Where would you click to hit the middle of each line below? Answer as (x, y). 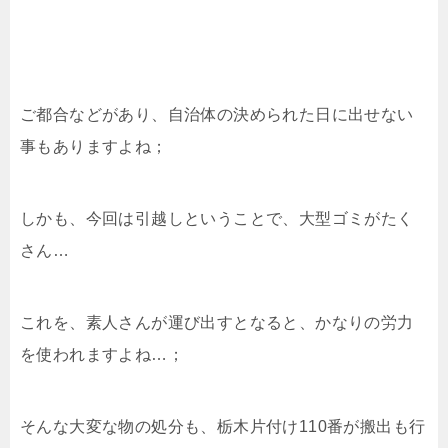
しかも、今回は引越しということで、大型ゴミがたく (217, 218)
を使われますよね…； (102, 354)
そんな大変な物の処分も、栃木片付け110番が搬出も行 (223, 426)
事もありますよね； (94, 146)
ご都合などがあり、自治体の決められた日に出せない (217, 114)
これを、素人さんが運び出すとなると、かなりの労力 (217, 322)
